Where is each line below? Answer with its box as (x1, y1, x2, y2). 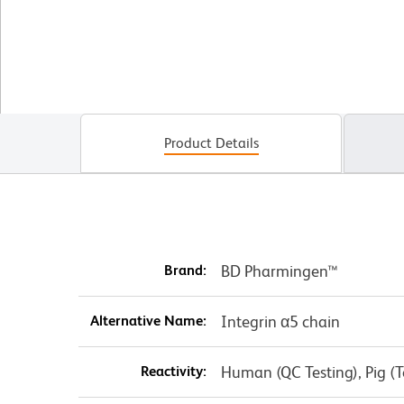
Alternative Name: (89, 312, 207, 330)
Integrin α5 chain (220, 312, 340, 332)
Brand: (163, 262, 207, 280)
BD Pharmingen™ (220, 262, 338, 281)
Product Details (163, 134, 259, 152)
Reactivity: (140, 363, 207, 381)
